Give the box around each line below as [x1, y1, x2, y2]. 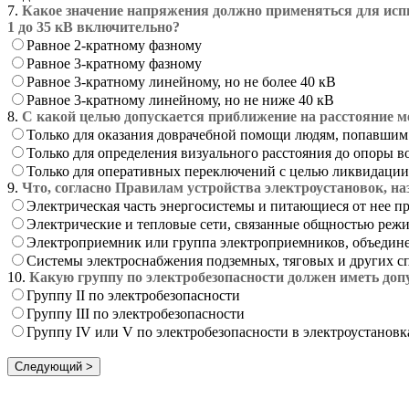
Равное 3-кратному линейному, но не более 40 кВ [26, 73, 336, 89]
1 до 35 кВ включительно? [7, 18, 180, 35]
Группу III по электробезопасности [26, 305, 245, 321]
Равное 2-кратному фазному [26, 37, 202, 53]
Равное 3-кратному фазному [26, 55, 202, 71]
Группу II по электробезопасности [26, 287, 240, 303]
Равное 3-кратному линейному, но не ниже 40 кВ [26, 91, 334, 108]
